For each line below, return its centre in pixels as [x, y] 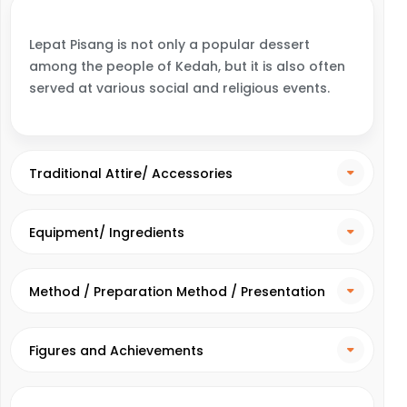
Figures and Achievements [116, 351]
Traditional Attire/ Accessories [131, 174]
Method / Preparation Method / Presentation [177, 292]
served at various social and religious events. [179, 88]
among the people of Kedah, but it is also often [187, 66]
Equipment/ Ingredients [107, 233]
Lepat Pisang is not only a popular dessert [169, 45]
